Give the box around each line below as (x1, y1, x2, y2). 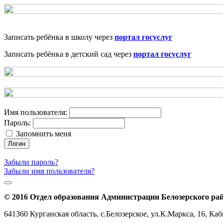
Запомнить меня (16, 129, 71, 138)
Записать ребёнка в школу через (4, 33, 114, 42)
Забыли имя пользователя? (4, 167, 95, 176)
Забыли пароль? (4, 158, 58, 167)
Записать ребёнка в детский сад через (4, 50, 133, 59)
